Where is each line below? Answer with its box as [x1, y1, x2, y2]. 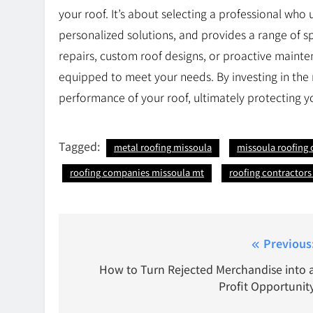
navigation [72, 259, 158, 284]
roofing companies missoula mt [70, 166, 204, 180]
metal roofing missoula [114, 140, 212, 154]
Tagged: [59, 138, 103, 155]
